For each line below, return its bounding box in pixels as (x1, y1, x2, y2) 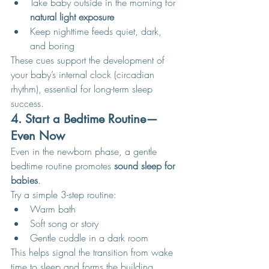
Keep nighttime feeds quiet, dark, (30, 25, 165, 38)
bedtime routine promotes (11, 159, 114, 172)
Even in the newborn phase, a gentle (11, 145, 160, 158)
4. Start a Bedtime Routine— (11, 111, 158, 127)
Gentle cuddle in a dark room (30, 231, 148, 244)
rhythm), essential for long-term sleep (11, 82, 156, 95)
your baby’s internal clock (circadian (11, 68, 157, 81)
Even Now (11, 128, 65, 144)
